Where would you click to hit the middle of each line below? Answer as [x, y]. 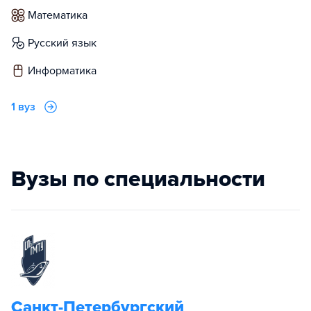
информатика [66, 71]
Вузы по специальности [138, 179]
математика [62, 15]
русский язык [65, 43]
